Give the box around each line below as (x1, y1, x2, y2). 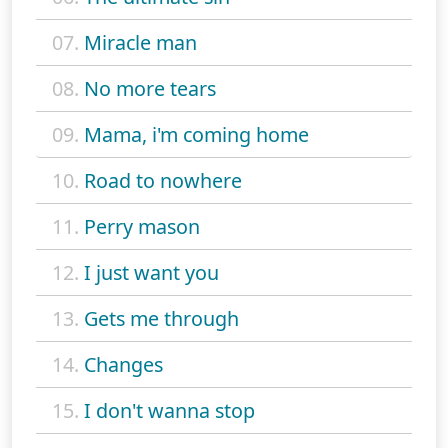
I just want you (84, 258, 219, 286)
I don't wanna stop (84, 396, 255, 424)
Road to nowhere (84, 166, 242, 194)
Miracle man (84, 28, 197, 56)
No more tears (84, 74, 216, 102)
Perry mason (84, 212, 200, 240)
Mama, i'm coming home (84, 120, 309, 148)
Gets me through (84, 304, 239, 332)
